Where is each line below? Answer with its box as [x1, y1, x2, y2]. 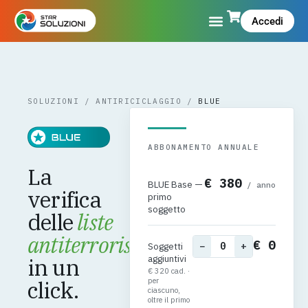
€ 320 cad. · [148, 266, 190, 276]
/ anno [242, 180, 276, 190]
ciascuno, [148, 285, 180, 296]
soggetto [148, 203, 186, 216]
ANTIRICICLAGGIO [96, 96, 182, 107]
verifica [27, 185, 102, 214]
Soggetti [148, 240, 183, 253]
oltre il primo [148, 295, 190, 305]
